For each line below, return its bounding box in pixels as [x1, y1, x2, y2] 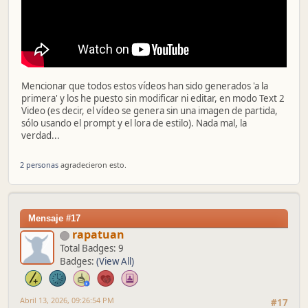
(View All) [96, 255, 134, 268]
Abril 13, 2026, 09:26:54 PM [20, 295, 114, 306]
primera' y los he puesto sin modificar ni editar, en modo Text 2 [21, 91, 285, 104]
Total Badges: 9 [60, 242, 124, 255]
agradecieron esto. [58, 159, 126, 170]
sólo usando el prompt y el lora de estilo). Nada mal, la [21, 116, 247, 129]
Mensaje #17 [28, 213, 80, 224]
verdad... [21, 129, 60, 142]
